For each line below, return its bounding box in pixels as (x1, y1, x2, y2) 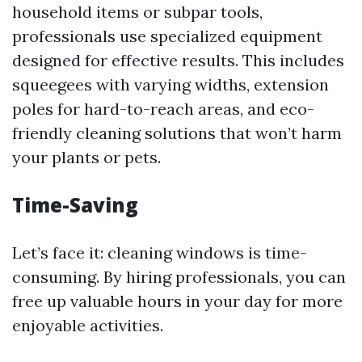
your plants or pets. (12, 147, 161, 167)
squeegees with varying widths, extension (12, 74, 329, 95)
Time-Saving (12, 192, 138, 218)
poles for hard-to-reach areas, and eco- (12, 99, 314, 119)
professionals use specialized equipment (12, 26, 322, 46)
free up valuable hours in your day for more (12, 291, 343, 311)
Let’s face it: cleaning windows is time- (12, 242, 307, 263)
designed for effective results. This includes (12, 50, 344, 70)
